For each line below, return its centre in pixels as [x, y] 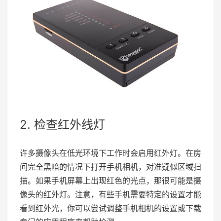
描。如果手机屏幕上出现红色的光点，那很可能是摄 [110, 181]
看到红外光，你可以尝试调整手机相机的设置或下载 [110, 208]
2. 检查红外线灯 [62, 125]
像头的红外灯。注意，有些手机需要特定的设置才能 [110, 195]
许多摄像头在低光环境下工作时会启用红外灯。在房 [110, 153]
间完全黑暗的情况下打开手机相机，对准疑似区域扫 [110, 167]
